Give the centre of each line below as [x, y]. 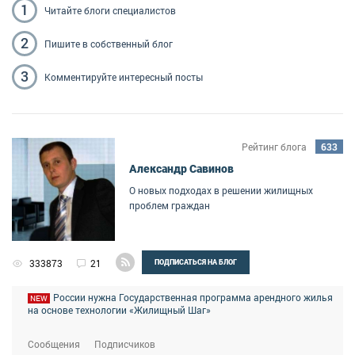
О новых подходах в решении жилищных [221, 191]
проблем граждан [170, 206]
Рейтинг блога [274, 146]
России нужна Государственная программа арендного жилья [193, 298]
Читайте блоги [78, 10]
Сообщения [54, 344]
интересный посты [161, 76]
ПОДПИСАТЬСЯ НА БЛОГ [196, 263]
